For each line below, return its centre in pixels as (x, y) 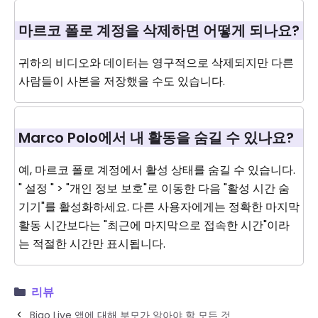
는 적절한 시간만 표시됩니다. (92, 244)
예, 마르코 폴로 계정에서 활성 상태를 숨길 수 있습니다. (157, 170)
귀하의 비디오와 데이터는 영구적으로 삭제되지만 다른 (156, 63)
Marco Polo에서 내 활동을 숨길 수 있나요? (156, 138)
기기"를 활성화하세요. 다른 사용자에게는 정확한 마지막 (159, 207)
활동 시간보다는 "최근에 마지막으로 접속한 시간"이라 (154, 226)
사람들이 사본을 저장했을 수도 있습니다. (122, 82)
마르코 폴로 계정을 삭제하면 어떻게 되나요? (159, 31)
